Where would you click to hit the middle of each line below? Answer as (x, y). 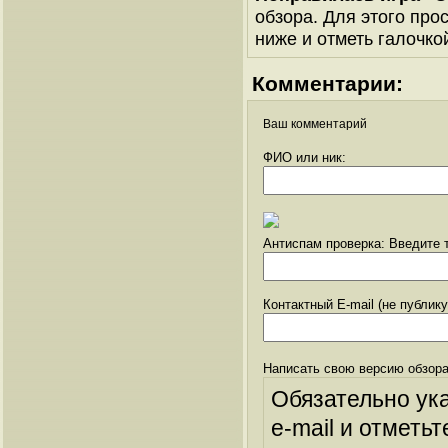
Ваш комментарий (315, 123)
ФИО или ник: (304, 157)
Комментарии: (327, 83)
